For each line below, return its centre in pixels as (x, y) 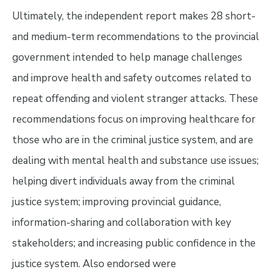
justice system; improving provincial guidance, (116, 202)
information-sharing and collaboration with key (121, 222)
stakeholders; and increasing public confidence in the (134, 243)
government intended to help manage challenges (127, 57)
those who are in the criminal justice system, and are (132, 140)
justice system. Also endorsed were (94, 263)
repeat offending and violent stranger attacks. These (135, 98)
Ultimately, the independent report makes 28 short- (134, 16)
